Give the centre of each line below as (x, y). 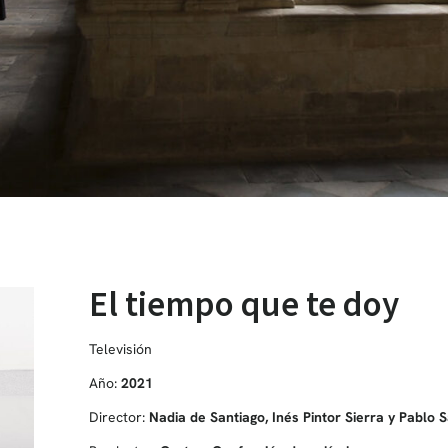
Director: (118, 416)
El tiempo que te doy (243, 303)
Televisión (120, 348)
